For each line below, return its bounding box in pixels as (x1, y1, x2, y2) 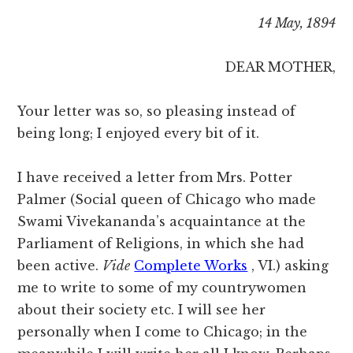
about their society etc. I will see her (17, 302, 266, 318)
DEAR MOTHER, (224, 59, 336, 76)
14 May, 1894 (258, 15, 336, 32)
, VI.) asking (247, 258, 329, 274)
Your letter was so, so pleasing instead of (17, 103, 296, 120)
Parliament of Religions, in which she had (17, 236, 305, 252)
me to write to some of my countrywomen (17, 280, 307, 296)
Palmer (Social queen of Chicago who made (17, 191, 317, 208)
